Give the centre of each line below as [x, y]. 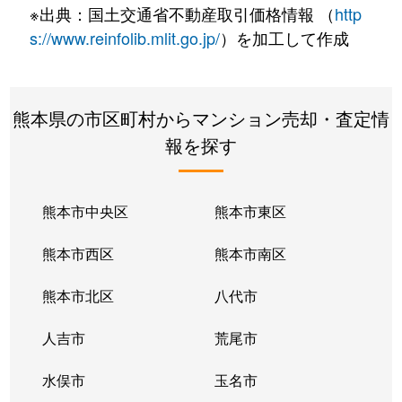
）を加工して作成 [284, 37]
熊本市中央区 [86, 211]
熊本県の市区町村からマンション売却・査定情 [201, 118]
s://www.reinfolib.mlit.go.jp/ [124, 37]
